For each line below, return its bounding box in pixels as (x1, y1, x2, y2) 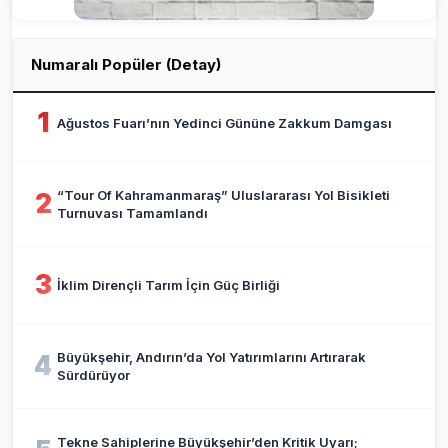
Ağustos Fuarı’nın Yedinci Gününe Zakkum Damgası (57, 114, 392, 131)
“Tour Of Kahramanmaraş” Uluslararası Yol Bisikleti (57, 186, 390, 203)
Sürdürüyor (57, 366, 130, 383)
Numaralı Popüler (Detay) (31, 54, 221, 74)
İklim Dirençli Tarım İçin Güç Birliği (57, 276, 280, 293)
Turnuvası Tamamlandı (57, 204, 208, 221)
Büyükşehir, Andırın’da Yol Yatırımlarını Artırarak (57, 348, 366, 365)
